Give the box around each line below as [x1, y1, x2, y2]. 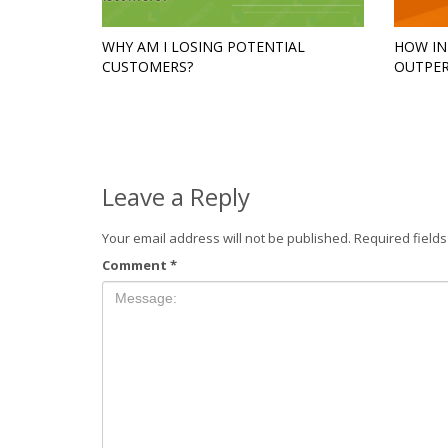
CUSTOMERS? [102, 57, 193, 77]
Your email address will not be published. [102, 229, 351, 248]
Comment [102, 256, 170, 275]
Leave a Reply [102, 180, 250, 214]
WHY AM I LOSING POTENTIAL [102, 37, 305, 57]
